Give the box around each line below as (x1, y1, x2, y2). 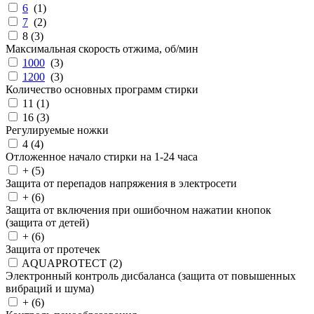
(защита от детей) (6, 217, 89, 228)
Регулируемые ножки (6, 124, 109, 136)
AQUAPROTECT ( (22, 257, 113, 269)
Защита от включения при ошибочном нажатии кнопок (6, 204, 271, 216)
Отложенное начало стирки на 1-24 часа (6, 151, 198, 163)
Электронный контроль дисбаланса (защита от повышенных (6, 270, 296, 282)
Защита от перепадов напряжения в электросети (6, 177, 237, 189)
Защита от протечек (6, 243, 100, 255)
